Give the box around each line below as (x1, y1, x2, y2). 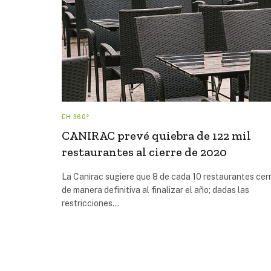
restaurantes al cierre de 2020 (62, 144, 227, 159)
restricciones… (62, 198, 119, 208)
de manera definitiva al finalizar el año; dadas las (62, 184, 249, 195)
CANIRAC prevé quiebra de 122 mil (62, 128, 251, 143)
